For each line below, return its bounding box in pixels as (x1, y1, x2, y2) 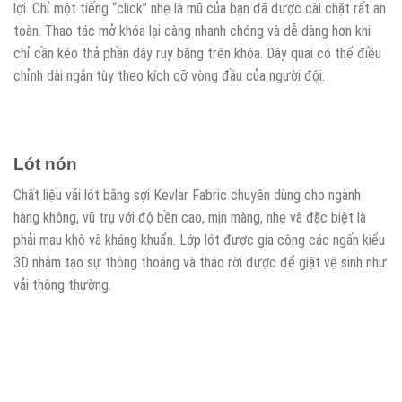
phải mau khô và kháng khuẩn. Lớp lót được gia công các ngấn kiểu (13, 231, 385, 249)
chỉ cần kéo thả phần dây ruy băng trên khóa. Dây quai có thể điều (13, 45, 381, 63)
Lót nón (13, 154, 77, 174)
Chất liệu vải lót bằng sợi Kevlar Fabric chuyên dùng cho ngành (13, 186, 361, 204)
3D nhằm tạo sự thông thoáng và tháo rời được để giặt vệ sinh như (13, 253, 387, 271)
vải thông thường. (13, 275, 111, 293)
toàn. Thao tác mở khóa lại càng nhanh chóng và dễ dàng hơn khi (13, 22, 371, 40)
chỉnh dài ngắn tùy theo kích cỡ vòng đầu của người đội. (13, 67, 325, 85)
